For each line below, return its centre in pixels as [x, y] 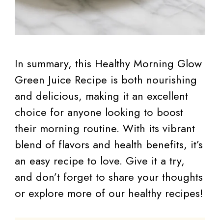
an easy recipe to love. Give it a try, [100, 160]
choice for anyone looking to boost [99, 112]
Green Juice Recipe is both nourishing [106, 79]
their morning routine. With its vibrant [105, 128]
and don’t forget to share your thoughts [109, 177]
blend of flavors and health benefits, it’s [109, 144]
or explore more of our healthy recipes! [109, 193]
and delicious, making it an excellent [101, 96]
